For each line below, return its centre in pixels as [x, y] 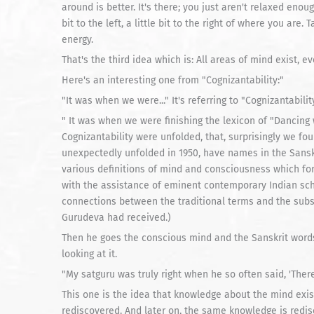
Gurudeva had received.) [116, 218]
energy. [77, 40]
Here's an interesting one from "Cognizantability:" [173, 80]
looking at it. [89, 254]
